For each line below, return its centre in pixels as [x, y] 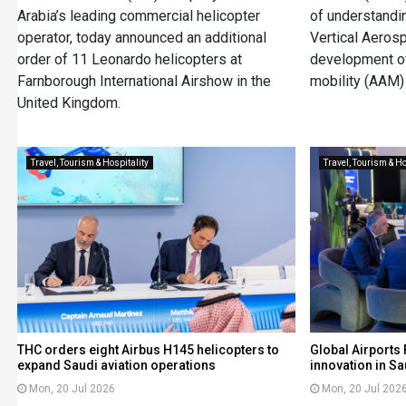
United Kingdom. [68, 103]
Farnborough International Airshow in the [144, 82]
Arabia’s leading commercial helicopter [138, 16]
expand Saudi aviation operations [116, 366]
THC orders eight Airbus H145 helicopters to [148, 350]
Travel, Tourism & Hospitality [89, 163]
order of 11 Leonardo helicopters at [129, 60]
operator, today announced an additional [141, 38]
